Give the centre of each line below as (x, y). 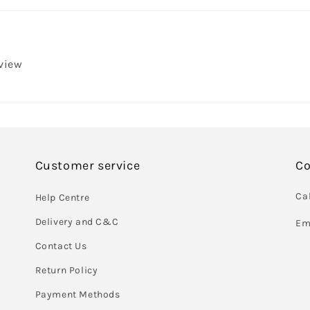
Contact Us (61, 246)
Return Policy (66, 270)
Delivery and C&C (77, 222)
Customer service (88, 165)
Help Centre (62, 198)
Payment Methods (77, 294)
